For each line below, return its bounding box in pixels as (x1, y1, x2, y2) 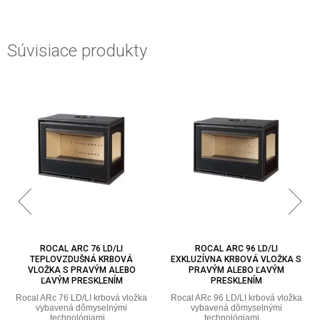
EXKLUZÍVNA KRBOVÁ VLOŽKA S (171, 254, 302, 264)
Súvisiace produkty (7, 40, 147, 61)
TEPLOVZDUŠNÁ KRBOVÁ (30, 254, 134, 264)
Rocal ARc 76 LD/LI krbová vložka (16, 292, 148, 303)
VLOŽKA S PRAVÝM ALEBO (27, 264, 136, 275)
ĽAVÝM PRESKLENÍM (40, 275, 123, 286)
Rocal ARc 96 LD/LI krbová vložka (170, 292, 302, 303)
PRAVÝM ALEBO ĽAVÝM (188, 264, 284, 275)
